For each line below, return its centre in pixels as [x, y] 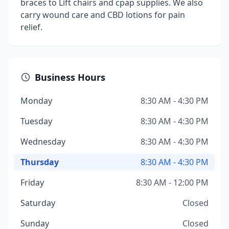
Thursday [40, 162]
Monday [36, 101]
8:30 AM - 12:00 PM [172, 182]
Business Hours [70, 77]
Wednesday [43, 142]
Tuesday [36, 121]
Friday [32, 182]
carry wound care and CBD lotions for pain [103, 15]
